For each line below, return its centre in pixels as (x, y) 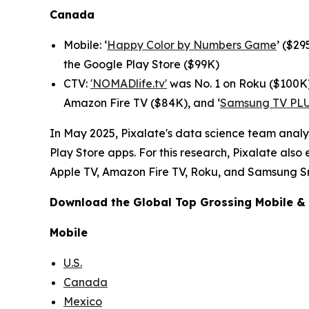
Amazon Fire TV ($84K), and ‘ (142, 103)
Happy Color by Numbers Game (192, 45)
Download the (91, 202)
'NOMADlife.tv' (129, 84)
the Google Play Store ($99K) (141, 64)
